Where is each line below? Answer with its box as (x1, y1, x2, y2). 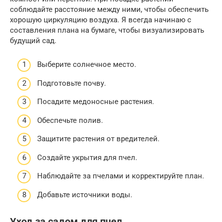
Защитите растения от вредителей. (37, 134, 160, 144)
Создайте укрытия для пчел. (37, 153, 137, 162)
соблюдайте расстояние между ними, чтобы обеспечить (10, 4, 209, 14)
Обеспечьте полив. (37, 115, 103, 125)
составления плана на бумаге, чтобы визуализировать (10, 25, 204, 35)
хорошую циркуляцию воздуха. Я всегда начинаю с (10, 15, 191, 24)
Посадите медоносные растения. (37, 97, 154, 107)
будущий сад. (10, 36, 56, 45)
